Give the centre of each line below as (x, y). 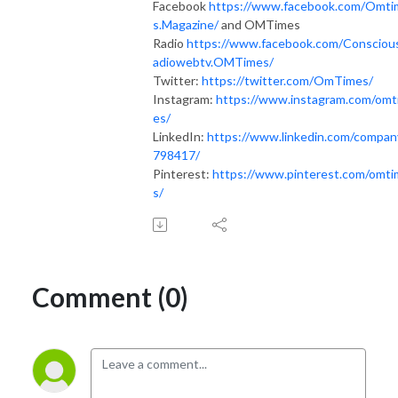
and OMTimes (259, 24)
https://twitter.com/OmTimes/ (287, 80)
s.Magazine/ (186, 24)
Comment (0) (110, 296)
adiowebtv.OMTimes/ (213, 61)
